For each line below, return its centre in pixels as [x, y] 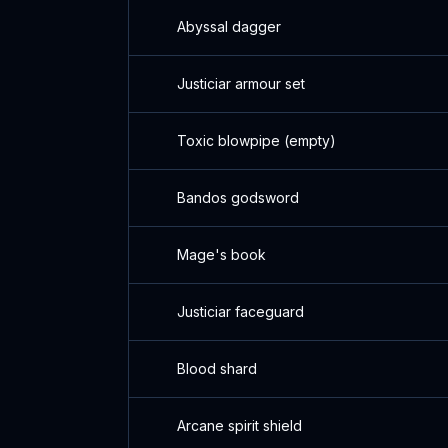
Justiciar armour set [241, 83]
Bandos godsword [238, 197]
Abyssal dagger [229, 26]
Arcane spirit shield [239, 425]
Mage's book [221, 254]
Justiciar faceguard [240, 311]
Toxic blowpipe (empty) [256, 140]
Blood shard [217, 368]
